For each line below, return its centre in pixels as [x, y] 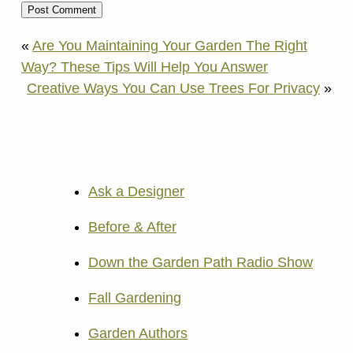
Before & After [132, 227]
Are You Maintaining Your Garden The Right [170, 46]
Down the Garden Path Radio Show [201, 263]
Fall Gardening [135, 298]
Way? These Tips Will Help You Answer [145, 67]
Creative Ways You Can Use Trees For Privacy [173, 89]
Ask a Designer [136, 192]
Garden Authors [138, 334]
